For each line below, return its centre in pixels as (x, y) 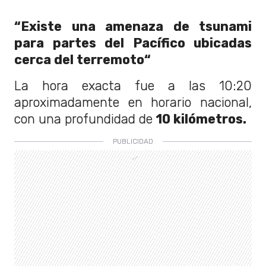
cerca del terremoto (79, 59)
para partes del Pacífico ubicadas (133, 43)
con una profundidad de (85, 119)
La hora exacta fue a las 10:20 (133, 85)
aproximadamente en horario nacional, (133, 102)
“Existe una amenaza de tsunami (133, 26)
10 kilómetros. (201, 119)
